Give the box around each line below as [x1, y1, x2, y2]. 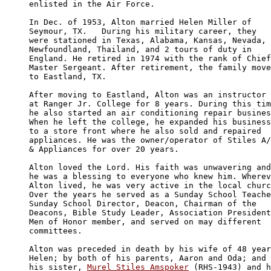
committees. [29, 226, 82, 235]
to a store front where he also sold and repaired [29, 126, 266, 135]
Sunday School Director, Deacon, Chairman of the [29, 198, 261, 208]
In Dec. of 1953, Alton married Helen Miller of [29, 17, 256, 27]
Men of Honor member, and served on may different [29, 217, 266, 226]
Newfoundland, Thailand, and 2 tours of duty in [29, 44, 256, 54]
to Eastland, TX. [29, 71, 106, 81]
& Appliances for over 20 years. [29, 144, 179, 154]
